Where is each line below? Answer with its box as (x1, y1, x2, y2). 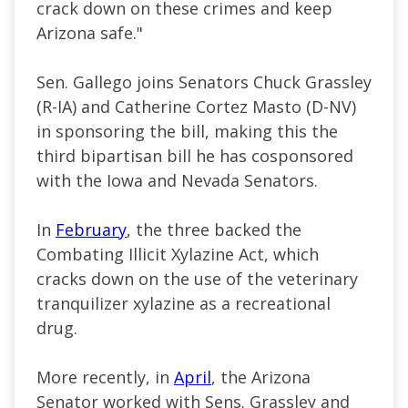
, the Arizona (211, 365, 311, 388)
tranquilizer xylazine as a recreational (36, 291, 331, 314)
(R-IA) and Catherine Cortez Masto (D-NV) (36, 95, 356, 117)
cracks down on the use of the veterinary (36, 267, 358, 290)
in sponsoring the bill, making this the (36, 119, 338, 142)
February (56, 218, 127, 240)
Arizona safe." (36, 21, 143, 44)
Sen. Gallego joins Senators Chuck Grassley (36, 70, 372, 93)
